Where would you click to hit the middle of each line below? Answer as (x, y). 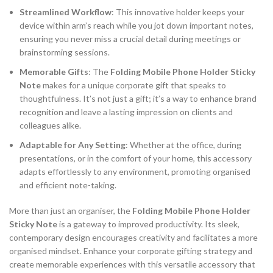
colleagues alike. (50, 125)
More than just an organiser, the (71, 210)
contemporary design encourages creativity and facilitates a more (133, 237)
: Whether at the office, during (183, 144)
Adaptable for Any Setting (73, 144)
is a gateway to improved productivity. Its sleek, (148, 224)
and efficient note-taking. (68, 185)
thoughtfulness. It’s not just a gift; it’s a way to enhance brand (138, 98)
